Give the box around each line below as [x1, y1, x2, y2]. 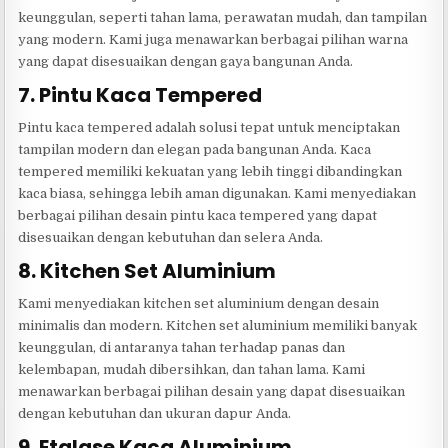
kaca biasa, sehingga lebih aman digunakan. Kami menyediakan [18, 185, 417, 201]
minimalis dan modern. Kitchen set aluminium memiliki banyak [18, 317, 418, 333]
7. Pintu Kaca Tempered [18, 80, 263, 109]
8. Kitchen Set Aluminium [18, 256, 277, 285]
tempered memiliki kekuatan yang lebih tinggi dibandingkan [18, 163, 403, 179]
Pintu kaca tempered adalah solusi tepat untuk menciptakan [18, 119, 401, 135]
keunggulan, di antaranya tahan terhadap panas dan [18, 339, 346, 355]
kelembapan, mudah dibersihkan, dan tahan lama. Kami [18, 361, 366, 377]
